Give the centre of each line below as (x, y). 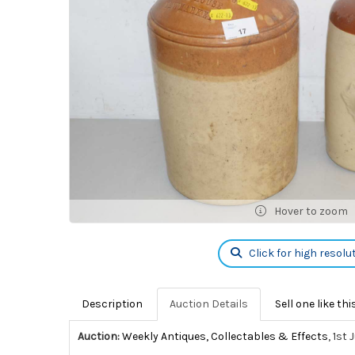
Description (112, 303)
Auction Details (209, 303)
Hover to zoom (309, 211)
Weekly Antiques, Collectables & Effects (225, 336)
